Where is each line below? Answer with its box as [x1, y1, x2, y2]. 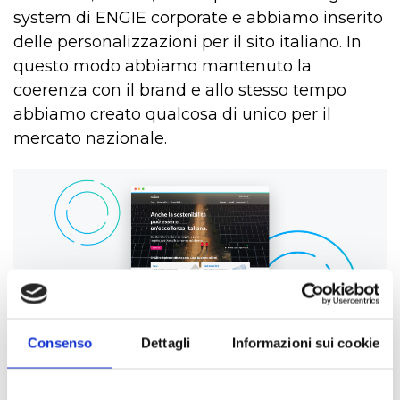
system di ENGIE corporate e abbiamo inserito [13, 8, 383, 29]
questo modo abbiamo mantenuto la [13, 56, 312, 77]
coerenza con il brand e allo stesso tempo [13, 80, 346, 101]
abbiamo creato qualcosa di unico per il [13, 104, 331, 125]
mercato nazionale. [13, 129, 167, 149]
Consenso [28, 335, 93, 351]
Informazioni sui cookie [231, 335, 379, 351]
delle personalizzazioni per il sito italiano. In [13, 32, 362, 53]
